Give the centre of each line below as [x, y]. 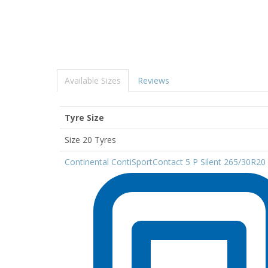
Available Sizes [93, 80]
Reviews [153, 80]
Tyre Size [84, 118]
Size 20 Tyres [90, 140]
